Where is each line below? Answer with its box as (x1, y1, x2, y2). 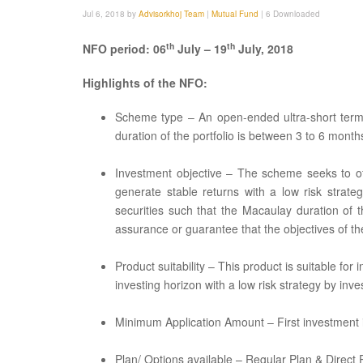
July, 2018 (235, 41, 293, 57)
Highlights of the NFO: (83, 75, 207, 91)
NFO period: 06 (83, 41, 166, 57)
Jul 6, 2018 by (83, 8, 139, 19)
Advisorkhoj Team (139, 8, 204, 19)
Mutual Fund (211, 8, 261, 19)
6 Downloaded (266, 8, 320, 19)
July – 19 (174, 41, 227, 57)
